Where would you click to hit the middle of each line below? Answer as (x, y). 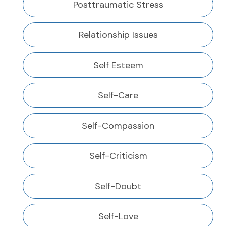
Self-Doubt (118, 186)
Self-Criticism (118, 156)
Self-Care (118, 96)
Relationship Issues (118, 35)
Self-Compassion (118, 126)
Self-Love (118, 217)
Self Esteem (118, 65)
